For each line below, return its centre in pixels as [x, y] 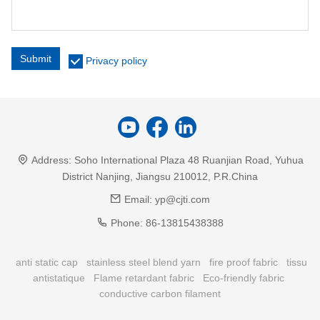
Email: [138, 199]
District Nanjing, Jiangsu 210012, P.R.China [160, 176]
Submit [36, 58]
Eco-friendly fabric [244, 277]
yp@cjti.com [182, 199]
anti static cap [47, 262]
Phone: [127, 222]
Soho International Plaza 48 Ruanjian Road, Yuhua [189, 160]
